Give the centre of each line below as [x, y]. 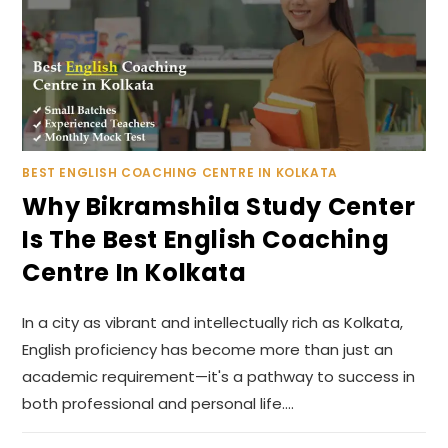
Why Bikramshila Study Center [219, 207]
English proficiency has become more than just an [208, 350]
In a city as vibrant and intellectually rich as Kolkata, [213, 323]
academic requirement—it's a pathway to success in [219, 377]
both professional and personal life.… [158, 404]
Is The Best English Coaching [206, 240]
